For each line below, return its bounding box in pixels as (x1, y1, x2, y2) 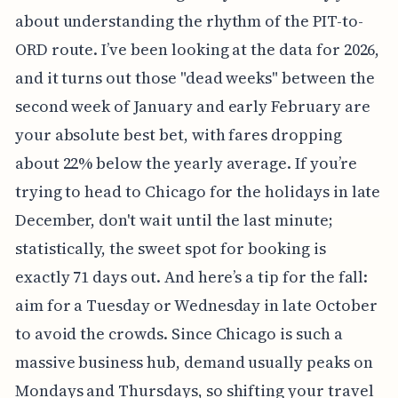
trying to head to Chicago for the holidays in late (14, 179, 381, 203)
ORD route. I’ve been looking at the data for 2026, (14, 37, 380, 60)
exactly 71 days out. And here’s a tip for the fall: (14, 265, 369, 288)
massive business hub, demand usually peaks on (14, 350, 373, 373)
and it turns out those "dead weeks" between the (14, 66, 375, 89)
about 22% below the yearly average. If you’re (14, 151, 357, 174)
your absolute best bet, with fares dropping (14, 123, 342, 146)
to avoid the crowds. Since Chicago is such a (14, 322, 343, 345)
